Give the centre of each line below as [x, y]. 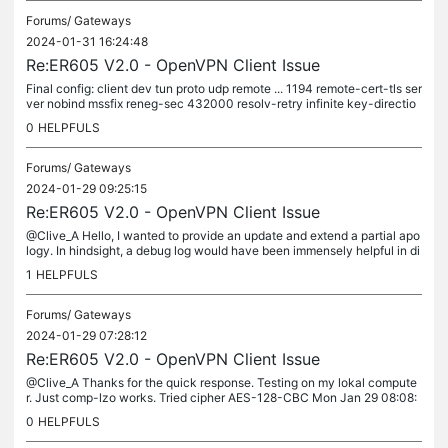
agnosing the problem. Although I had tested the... [163, 265]
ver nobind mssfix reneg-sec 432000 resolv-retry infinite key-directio [221, 103]
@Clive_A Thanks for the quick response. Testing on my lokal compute [221, 382]
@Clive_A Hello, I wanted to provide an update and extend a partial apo [223, 235]
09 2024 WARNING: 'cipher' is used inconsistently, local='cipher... [208, 412]
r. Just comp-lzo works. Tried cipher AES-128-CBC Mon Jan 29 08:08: [221, 397]
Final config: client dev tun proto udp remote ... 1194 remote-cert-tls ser [224, 88]
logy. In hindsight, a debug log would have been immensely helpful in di [223, 250]
